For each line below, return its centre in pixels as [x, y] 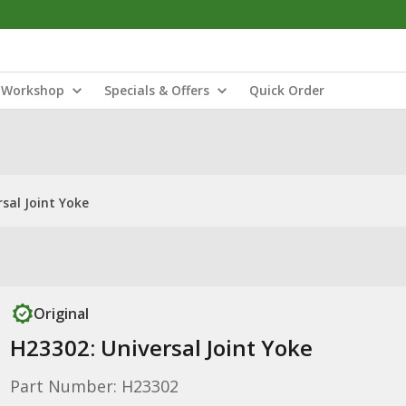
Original [61, 314]
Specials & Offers [157, 90]
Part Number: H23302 [94, 386]
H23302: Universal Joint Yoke [161, 348]
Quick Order [287, 90]
